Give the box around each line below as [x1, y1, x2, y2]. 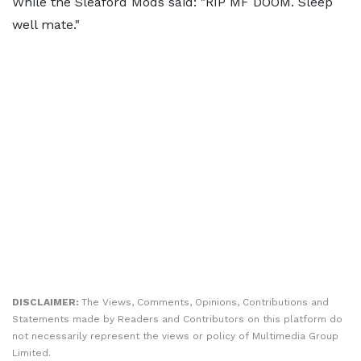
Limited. [12, 347, 51, 359]
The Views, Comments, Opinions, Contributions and [81, 297, 329, 309]
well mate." [12, 17, 80, 33]
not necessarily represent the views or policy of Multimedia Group [12, 330, 338, 342]
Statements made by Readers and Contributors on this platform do [12, 313, 342, 326]
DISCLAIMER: [12, 297, 81, 309]
